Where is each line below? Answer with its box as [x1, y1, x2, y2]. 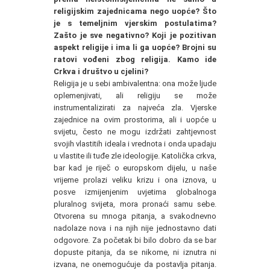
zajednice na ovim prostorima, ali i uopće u [54, 115, 216, 124]
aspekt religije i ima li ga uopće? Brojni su [54, 42, 216, 52]
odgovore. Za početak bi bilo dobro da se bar [54, 235, 216, 245]
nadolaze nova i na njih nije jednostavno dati [54, 223, 216, 233]
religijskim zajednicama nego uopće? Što [54, 6, 216, 16]
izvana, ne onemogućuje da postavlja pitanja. [54, 259, 216, 269]
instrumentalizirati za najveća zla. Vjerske [54, 102, 216, 112]
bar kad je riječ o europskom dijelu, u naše [54, 163, 216, 172]
